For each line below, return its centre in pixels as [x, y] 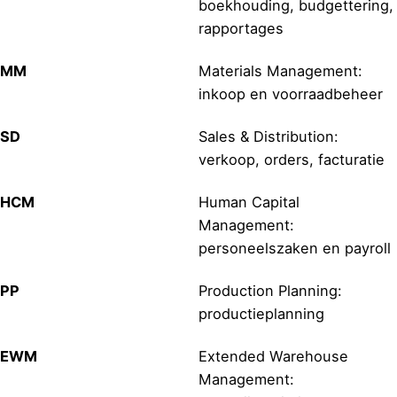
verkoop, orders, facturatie [292, 159]
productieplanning [261, 313]
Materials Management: [280, 70]
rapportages [241, 28]
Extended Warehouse [273, 356]
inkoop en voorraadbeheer [291, 93]
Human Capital [249, 202]
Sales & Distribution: [269, 136]
